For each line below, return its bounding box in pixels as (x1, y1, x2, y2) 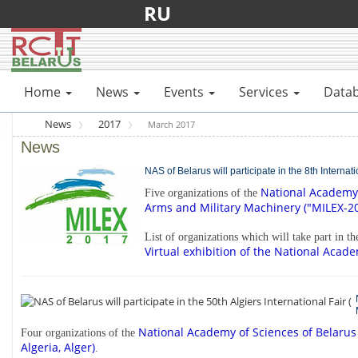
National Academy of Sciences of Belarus (138, 324, 356, 340)
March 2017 (148, 118, 195, 130)
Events (164, 83, 204, 101)
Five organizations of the (145, 187, 261, 199)
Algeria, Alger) (21, 340, 95, 356)
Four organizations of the (21, 327, 138, 340)
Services (239, 83, 288, 101)
